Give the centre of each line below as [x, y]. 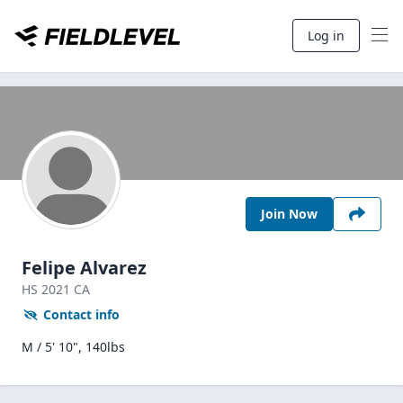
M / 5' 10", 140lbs [73, 347]
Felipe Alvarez [84, 268]
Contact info [81, 314]
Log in [326, 36]
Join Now [289, 214]
